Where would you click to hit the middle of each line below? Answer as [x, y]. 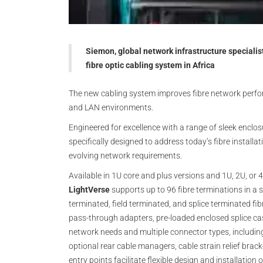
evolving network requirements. [125, 156]
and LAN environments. [111, 107]
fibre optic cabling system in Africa [150, 65]
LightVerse [89, 190]
